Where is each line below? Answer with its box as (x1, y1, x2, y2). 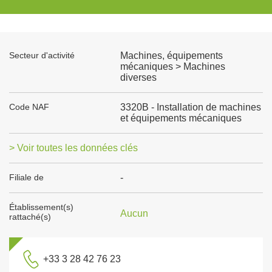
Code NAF (9, 102, 49, 112)
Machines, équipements (120, 50, 223, 61)
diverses (120, 72, 157, 83)
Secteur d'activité (9, 50, 75, 60)
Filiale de (9, 172, 44, 182)
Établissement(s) (9, 202, 73, 212)
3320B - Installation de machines (120, 102, 261, 112)
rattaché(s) (9, 212, 51, 222)
